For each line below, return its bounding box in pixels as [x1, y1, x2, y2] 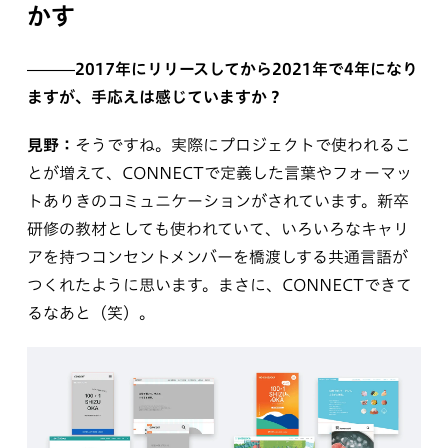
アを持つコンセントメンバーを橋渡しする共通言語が [26, 248, 408, 265]
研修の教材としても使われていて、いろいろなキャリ [26, 220, 409, 237]
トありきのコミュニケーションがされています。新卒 [26, 192, 409, 209]
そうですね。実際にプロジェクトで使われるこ [74, 136, 411, 153]
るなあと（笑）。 [26, 304, 155, 321]
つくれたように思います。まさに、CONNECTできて [26, 276, 412, 293]
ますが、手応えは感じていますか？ [26, 88, 283, 105]
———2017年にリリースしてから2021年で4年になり [26, 60, 418, 77]
